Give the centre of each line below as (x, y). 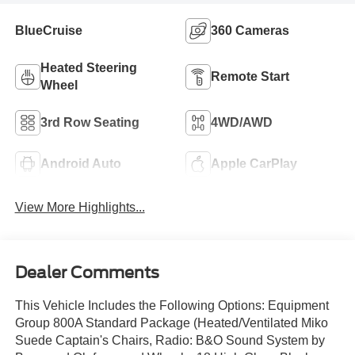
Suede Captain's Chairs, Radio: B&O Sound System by (170, 340)
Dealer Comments (87, 272)
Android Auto (80, 164)
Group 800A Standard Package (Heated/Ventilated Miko (171, 323)
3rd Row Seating (90, 123)
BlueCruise (48, 31)
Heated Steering (88, 68)
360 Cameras (250, 31)
